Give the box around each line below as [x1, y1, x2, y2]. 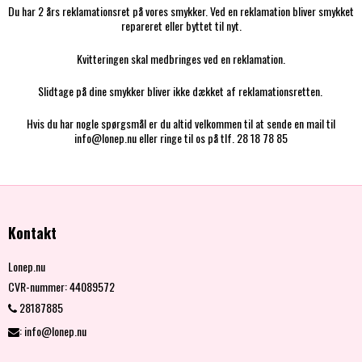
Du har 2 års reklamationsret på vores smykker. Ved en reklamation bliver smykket [8, 2, 354, 20]
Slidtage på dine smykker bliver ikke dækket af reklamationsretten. [37, 82, 325, 99]
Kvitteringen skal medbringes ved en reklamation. [77, 49, 285, 67]
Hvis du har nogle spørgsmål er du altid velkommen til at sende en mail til [27, 115, 335, 133]
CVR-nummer [8, 277, 65, 295]
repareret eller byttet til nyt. [120, 17, 242, 35]
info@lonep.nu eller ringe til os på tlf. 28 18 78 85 [74, 129, 288, 147]
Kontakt [8, 221, 57, 243]
